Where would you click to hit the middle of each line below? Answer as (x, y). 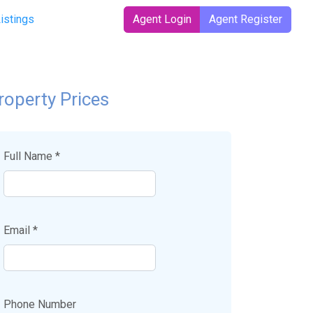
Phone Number (40, 304)
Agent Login (162, 19)
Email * (21, 230)
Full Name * (32, 156)
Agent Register (246, 19)
